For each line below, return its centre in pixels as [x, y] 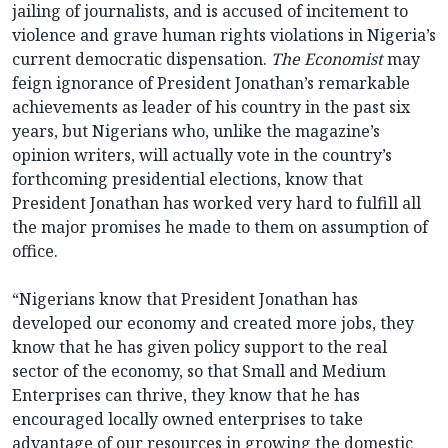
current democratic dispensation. [141, 59]
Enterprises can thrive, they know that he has [186, 395]
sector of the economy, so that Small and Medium [199, 371]
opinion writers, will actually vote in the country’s [202, 155]
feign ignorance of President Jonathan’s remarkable [211, 83]
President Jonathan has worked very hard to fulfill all [216, 203]
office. [35, 251]
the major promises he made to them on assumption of [220, 227]
